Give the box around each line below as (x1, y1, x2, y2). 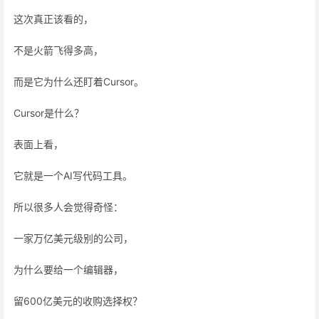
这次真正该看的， (14, 13, 93, 25)
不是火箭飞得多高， (14, 44, 103, 56)
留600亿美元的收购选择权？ (14, 295, 142, 307)
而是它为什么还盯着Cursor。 (14, 75, 144, 88)
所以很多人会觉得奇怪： (14, 201, 123, 213)
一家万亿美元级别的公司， (14, 232, 133, 244)
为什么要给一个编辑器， (14, 263, 123, 276)
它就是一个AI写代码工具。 (14, 169, 132, 182)
